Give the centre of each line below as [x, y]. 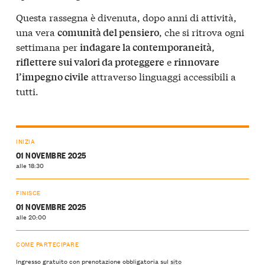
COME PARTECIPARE [48, 244]
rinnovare [197, 62]
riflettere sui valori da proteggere [90, 62]
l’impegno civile [52, 76]
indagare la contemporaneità [146, 47]
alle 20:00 [31, 217]
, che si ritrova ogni [202, 31]
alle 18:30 [30, 165]
